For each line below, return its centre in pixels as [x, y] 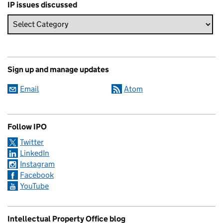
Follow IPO [27, 126]
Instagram [37, 164]
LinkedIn [35, 153]
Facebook [37, 175]
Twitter [32, 142]
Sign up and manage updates [58, 69]
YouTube [34, 186]
